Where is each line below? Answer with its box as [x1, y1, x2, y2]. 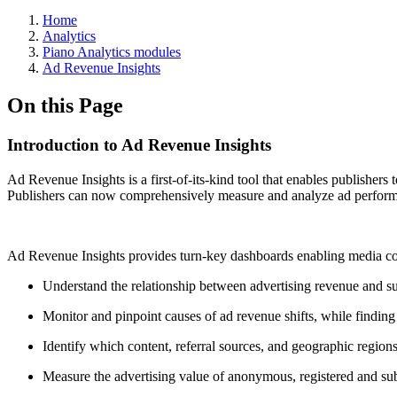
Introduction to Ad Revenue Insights [7, 135, 271, 154]
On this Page [7, 93, 123, 117]
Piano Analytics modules [43, 44, 181, 59]
